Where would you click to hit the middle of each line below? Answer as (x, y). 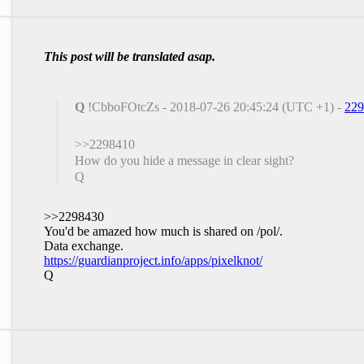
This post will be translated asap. (130, 56)
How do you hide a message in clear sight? (184, 160)
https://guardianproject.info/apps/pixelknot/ (153, 260)
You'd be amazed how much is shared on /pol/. (163, 231)
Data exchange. (84, 246)
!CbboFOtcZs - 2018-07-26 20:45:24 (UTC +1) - (214, 107)
